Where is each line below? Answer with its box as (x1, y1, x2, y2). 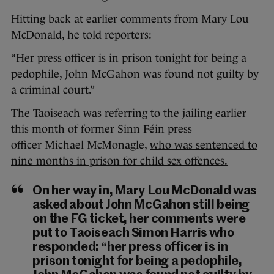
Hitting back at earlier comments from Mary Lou (11, 13, 249, 25)
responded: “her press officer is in (32, 241, 228, 254)
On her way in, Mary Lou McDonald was (32, 185, 257, 198)
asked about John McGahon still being (32, 199, 250, 212)
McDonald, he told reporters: (11, 29, 152, 41)
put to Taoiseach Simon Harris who (32, 227, 234, 240)
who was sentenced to (150, 139, 257, 151)
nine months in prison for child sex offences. (11, 155, 228, 167)
